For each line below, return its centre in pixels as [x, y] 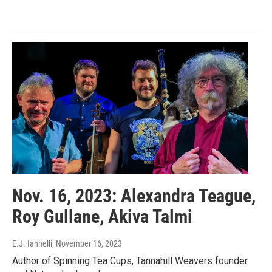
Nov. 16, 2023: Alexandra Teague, [134, 195]
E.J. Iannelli [32, 243]
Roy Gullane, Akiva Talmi [102, 216]
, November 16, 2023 [87, 243]
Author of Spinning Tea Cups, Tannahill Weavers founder [130, 260]
